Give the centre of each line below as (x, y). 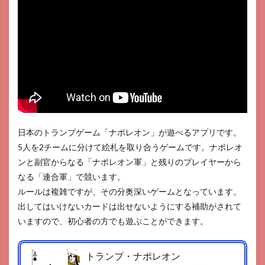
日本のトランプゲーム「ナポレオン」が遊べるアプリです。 (130, 132)
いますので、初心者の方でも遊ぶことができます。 (113, 221)
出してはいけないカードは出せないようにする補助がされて (130, 206)
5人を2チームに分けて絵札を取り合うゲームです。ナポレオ (130, 147)
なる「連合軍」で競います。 (72, 177)
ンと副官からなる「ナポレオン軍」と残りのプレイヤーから (130, 162)
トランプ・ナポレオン (133, 256)
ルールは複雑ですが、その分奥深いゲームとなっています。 (130, 192)
